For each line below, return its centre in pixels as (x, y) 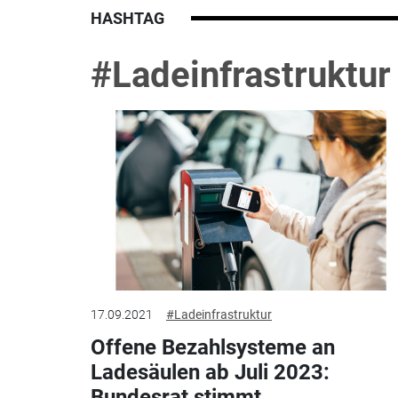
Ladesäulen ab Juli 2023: (210, 373)
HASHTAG (127, 18)
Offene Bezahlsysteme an (213, 348)
